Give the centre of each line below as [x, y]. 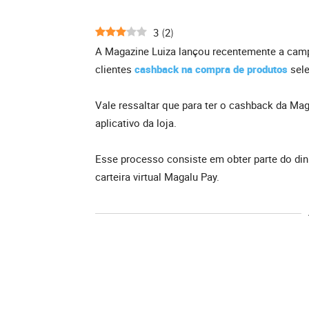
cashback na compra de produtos [211, 69]
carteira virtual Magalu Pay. [157, 177]
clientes [115, 69]
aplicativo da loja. [136, 123]
